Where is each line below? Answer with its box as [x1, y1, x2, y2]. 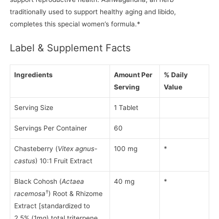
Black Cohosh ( [14, 177, 62, 185]
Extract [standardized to [14, 201, 90, 210]
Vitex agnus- [58, 144, 97, 153]
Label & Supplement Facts [10, 42, 131, 54]
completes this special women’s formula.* [10, 20, 140, 28]
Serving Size [14, 103, 53, 111]
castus [14, 156, 35, 165]
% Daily [164, 70, 188, 79]
